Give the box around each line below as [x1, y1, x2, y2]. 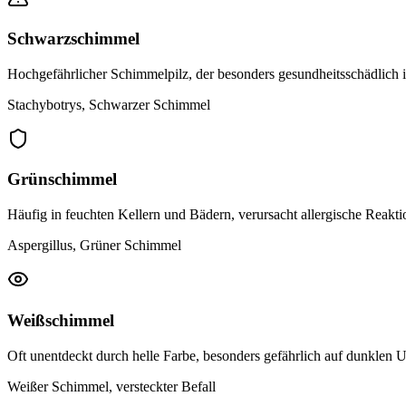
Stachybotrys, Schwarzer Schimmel [7, 96, 210, 112]
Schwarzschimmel [7, 28, 140, 48]
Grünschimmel [7, 169, 117, 189]
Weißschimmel [7, 310, 114, 330]
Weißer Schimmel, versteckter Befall [7, 378, 216, 394]
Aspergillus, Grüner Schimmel [7, 237, 181, 254]
